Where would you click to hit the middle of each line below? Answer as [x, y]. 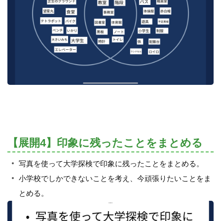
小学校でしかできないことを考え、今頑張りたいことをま [115, 179]
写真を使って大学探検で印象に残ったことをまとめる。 [111, 164]
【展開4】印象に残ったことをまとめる [105, 143]
